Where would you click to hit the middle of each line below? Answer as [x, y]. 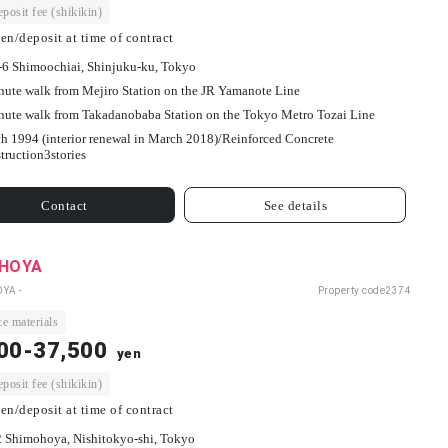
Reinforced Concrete [277, 139]
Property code [351, 291]
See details [295, 205]
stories [68, 155]
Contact [64, 205]
